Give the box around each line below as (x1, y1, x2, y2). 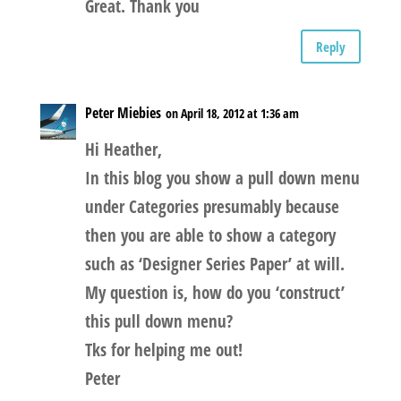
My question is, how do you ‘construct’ (84, 281, 345, 305)
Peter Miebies (84, 103, 161, 124)
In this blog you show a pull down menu (84, 166, 360, 191)
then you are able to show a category (84, 224, 336, 248)
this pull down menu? (84, 310, 233, 334)
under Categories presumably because (84, 195, 339, 219)
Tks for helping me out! (84, 338, 243, 363)
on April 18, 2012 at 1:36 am (165, 105, 299, 123)
